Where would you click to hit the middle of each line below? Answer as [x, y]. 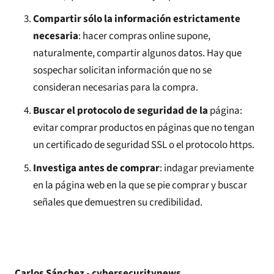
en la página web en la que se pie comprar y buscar [140, 186]
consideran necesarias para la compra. [116, 88]
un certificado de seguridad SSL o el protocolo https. [144, 145]
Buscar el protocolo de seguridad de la [120, 111]
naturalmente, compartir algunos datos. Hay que [137, 54]
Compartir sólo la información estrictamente [137, 19]
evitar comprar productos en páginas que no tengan [144, 128]
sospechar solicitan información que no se [122, 71]
